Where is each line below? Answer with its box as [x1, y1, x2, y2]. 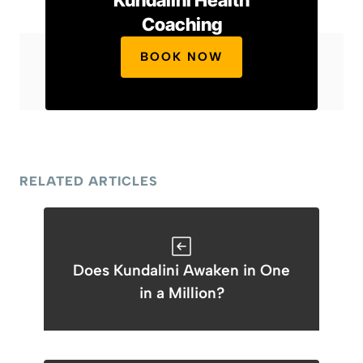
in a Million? [139, 284, 224, 302]
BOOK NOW [140, 49, 223, 64]
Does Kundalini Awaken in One [73, 261, 290, 280]
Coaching [141, 14, 222, 35]
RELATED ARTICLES [19, 173, 158, 189]
